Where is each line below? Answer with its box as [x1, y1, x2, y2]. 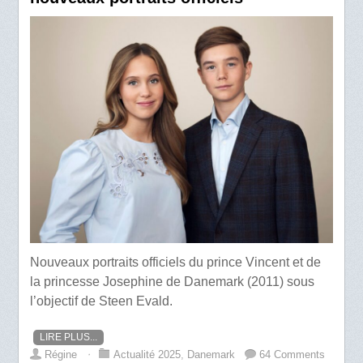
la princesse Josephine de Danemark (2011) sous [30, 274, 315, 288]
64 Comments [259, 348, 326, 361]
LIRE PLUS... [40, 331, 98, 343]
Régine [45, 348, 78, 361]
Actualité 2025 [113, 348, 181, 361]
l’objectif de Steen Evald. [30, 293, 177, 308]
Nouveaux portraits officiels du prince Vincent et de [30, 254, 322, 269]
